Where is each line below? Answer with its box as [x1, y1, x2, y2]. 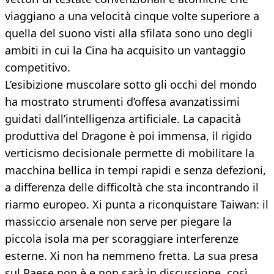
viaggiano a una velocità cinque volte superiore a [5, 9, 259, 24]
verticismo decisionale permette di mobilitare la [5, 146, 254, 161]
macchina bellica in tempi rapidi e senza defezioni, [5, 163, 266, 178]
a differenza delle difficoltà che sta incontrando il [5, 180, 259, 195]
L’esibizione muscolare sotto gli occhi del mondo [5, 77, 257, 92]
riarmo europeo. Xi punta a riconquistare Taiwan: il [5, 197, 268, 212]
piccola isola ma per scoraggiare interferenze [5, 231, 239, 246]
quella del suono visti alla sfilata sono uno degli [5, 26, 253, 41]
